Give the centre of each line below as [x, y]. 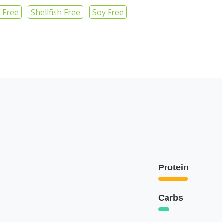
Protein [173, 167]
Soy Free [108, 12]
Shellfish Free [55, 12]
